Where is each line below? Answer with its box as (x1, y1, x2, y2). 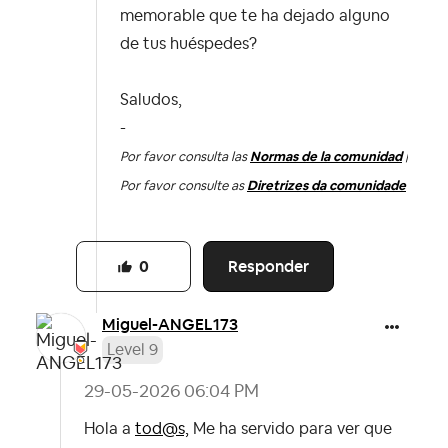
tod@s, (135, 421, 189, 438)
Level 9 (107, 342, 158, 359)
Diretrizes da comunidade (247, 178, 406, 192)
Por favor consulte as (120, 178, 247, 192)
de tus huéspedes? (120, 35, 257, 52)
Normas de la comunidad (250, 149, 402, 163)
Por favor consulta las (120, 149, 250, 163)
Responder (228, 255, 310, 277)
